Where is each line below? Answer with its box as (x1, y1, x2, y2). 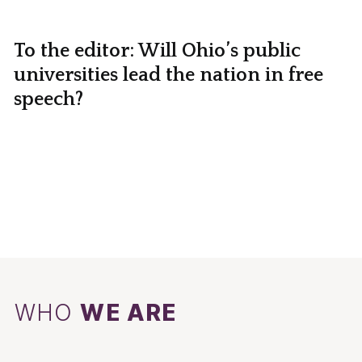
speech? (13, 88, 83, 110)
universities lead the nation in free (13, 64, 323, 86)
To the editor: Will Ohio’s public (13, 40, 301, 61)
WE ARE (80, 299, 178, 327)
